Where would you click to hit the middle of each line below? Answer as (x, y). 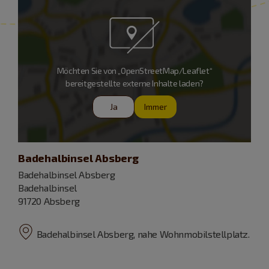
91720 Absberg (49, 201)
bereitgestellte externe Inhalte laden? (134, 83)
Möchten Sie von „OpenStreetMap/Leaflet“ (134, 70)
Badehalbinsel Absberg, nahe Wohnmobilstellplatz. (143, 234)
